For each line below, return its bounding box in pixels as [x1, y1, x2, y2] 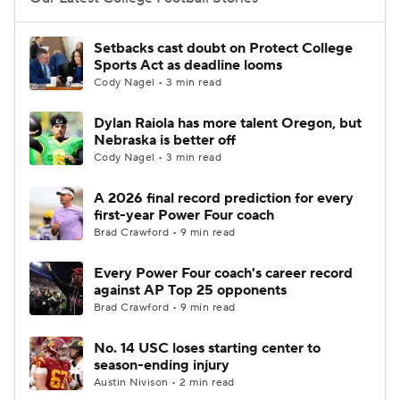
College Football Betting [61, 29, 219, 46]
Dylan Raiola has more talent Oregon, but [94, 114, 362, 132]
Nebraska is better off [94, 131, 236, 149]
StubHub [187, 73, 246, 91]
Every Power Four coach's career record [94, 264, 353, 282]
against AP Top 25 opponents [94, 281, 287, 299]
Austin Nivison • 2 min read [94, 376, 235, 389]
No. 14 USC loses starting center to [94, 339, 321, 357]
